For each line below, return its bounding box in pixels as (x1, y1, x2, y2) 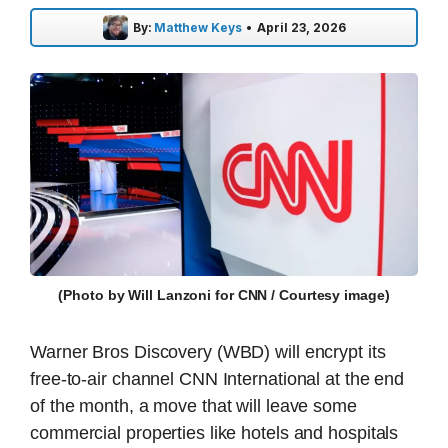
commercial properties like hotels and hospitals (30, 423, 399, 444)
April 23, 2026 (256, 19, 346, 35)
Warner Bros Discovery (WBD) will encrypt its (30, 342, 386, 363)
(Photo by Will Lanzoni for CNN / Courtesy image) (58, 287, 390, 304)
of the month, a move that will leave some (30, 396, 357, 417)
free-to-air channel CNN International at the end (30, 369, 405, 390)
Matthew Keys (153, 19, 242, 35)
